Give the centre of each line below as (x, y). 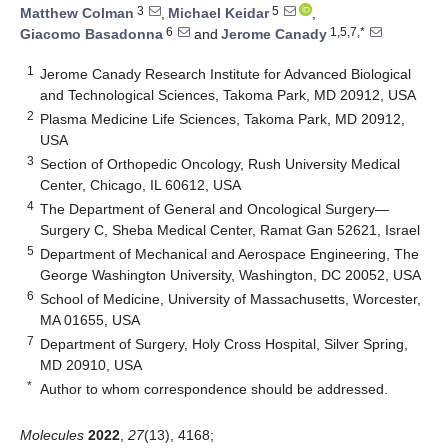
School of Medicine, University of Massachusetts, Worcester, (231, 298)
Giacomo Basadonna (91, 34)
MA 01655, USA (90, 319)
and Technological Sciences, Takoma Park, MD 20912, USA (228, 94)
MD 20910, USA (91, 364)
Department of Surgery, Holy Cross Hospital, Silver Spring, (224, 343)
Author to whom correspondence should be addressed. (214, 388)
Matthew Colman (77, 13)
